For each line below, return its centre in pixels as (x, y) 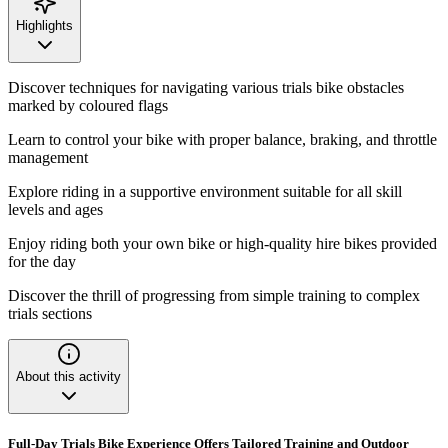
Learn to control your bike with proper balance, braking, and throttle (222, 139)
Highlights (44, 25)
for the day (42, 261)
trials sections (50, 313)
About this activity (68, 376)
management (48, 157)
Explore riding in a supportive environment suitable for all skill (205, 191)
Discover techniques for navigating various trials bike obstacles (206, 87)
